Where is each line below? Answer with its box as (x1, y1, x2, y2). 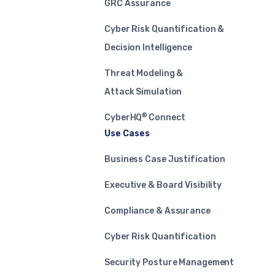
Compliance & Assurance (104, 206, 211, 217)
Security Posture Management (104, 257, 234, 268)
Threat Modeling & (104, 68, 184, 79)
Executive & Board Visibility (104, 180, 222, 191)
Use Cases (104, 128, 150, 139)
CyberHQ (104, 112, 142, 123)
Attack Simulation (104, 87, 182, 98)
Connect (149, 112, 185, 123)
